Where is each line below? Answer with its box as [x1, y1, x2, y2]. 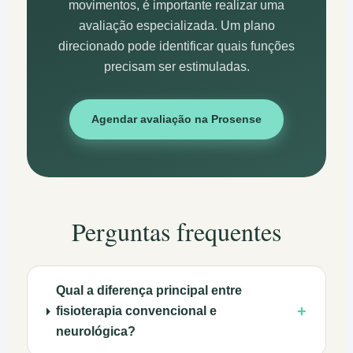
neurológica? [55, 325, 136, 339]
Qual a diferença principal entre [55, 284, 242, 298]
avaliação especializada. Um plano [78, 19, 275, 33]
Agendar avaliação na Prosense [91, 113, 262, 126]
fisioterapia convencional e [55, 304, 217, 318]
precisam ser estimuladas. [103, 60, 250, 74]
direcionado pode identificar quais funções [58, 39, 295, 54]
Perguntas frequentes [72, 214, 281, 249]
